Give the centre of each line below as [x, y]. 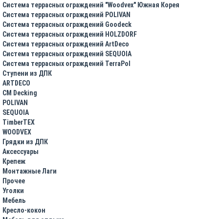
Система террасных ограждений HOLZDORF [70, 34]
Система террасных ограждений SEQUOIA [67, 54]
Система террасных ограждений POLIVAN [66, 14]
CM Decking [20, 93]
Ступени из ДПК [27, 73]
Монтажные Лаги [30, 171]
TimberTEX [19, 122]
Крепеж [14, 161]
